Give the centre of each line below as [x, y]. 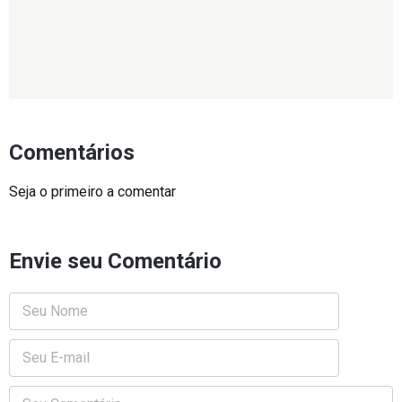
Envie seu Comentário [115, 261]
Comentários [72, 152]
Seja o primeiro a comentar [92, 191]
